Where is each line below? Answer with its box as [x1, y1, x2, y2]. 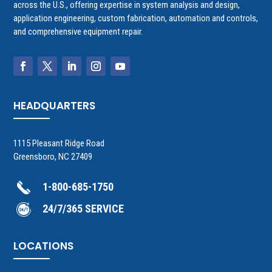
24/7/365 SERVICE [42, 202, 124, 216]
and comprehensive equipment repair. [13, 26, 143, 38]
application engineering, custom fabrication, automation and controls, [13, 13, 259, 24]
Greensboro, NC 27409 [13, 151, 93, 163]
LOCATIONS [13, 239, 74, 254]
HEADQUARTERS [13, 98, 96, 114]
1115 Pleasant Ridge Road [13, 138, 105, 149]
